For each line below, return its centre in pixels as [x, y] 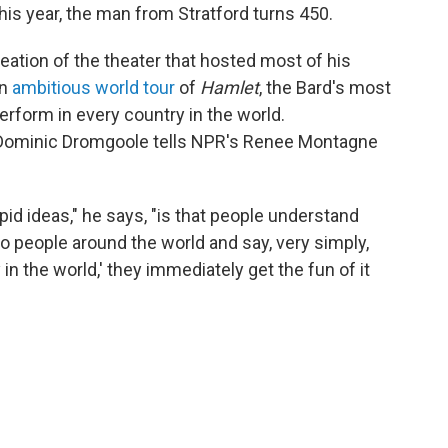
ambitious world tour [93, 87]
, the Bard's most [325, 87]
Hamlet [229, 87]
